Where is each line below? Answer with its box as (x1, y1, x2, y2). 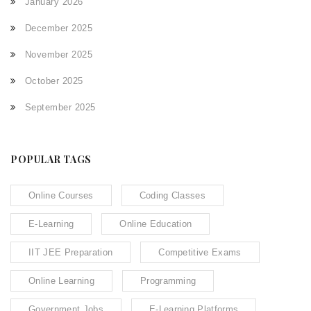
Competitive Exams (158, 247, 242, 258)
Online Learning (28, 276, 94, 287)
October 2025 (24, 76, 83, 87)
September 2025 (24, 102, 96, 113)
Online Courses (28, 190, 94, 201)
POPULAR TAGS (10, 153, 92, 167)
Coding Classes (139, 190, 206, 201)
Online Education (119, 219, 192, 230)
